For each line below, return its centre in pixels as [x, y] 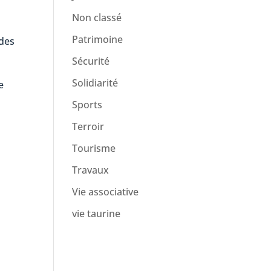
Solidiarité [95, 83]
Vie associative [106, 192]
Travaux [91, 170]
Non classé [97, 18]
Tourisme [94, 148]
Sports [87, 105]
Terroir [88, 126]
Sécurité [91, 61]
